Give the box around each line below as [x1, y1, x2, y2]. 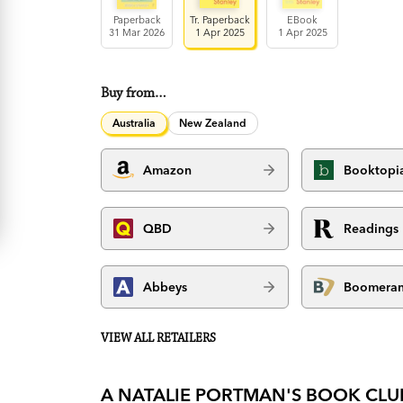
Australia [112, 116, 157, 130]
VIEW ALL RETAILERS [101, 331, 217, 346]
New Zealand [179, 116, 247, 130]
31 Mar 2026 [109, 26, 166, 40]
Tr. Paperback [189, 13, 250, 27]
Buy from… [101, 85, 167, 103]
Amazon [143, 161, 193, 178]
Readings [344, 219, 399, 237]
